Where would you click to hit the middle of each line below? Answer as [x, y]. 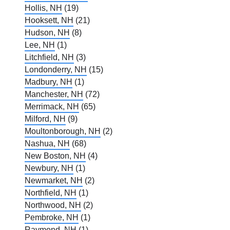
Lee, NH [40, 45]
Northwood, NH [53, 205]
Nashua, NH [47, 144]
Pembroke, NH [52, 218]
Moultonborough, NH [63, 131]
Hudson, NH [47, 33]
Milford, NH [45, 119]
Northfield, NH [51, 193]
